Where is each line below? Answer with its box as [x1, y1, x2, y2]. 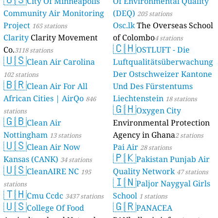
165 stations [32, 21, 68, 31]
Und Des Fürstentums [113, 81, 193, 92]
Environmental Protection [113, 117, 210, 128]
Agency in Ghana [113, 129, 175, 141]
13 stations [50, 131, 82, 140]
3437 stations [65, 192, 104, 201]
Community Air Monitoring [3, 8, 105, 19]
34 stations [60, 155, 92, 164]
